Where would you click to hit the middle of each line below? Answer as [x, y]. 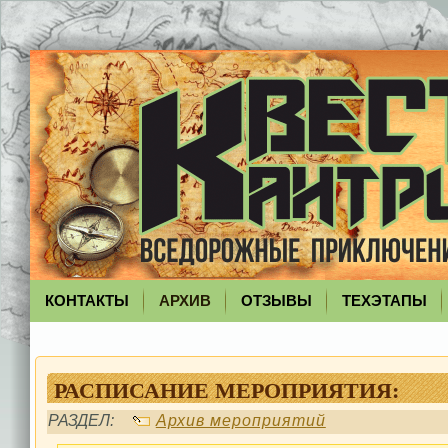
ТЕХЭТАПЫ [384, 301]
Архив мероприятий [240, 420]
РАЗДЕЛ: [88, 420]
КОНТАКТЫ [86, 301]
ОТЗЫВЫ [276, 301]
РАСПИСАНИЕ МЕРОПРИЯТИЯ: [226, 389]
